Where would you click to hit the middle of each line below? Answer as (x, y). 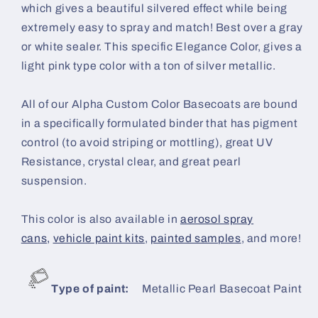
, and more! (271, 238)
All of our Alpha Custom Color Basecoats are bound (159, 104)
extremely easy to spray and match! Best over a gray (162, 28)
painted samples (196, 238)
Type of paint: (89, 289)
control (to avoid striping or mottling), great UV (147, 143)
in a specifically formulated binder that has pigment (159, 124)
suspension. (54, 181)
